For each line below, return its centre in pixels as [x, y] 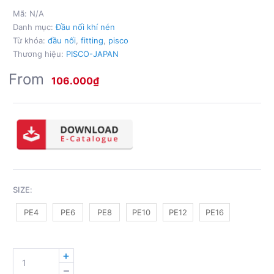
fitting [92, 40]
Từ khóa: [30, 40]
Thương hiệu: [39, 54]
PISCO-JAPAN [92, 54]
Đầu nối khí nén [85, 27]
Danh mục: [34, 27]
